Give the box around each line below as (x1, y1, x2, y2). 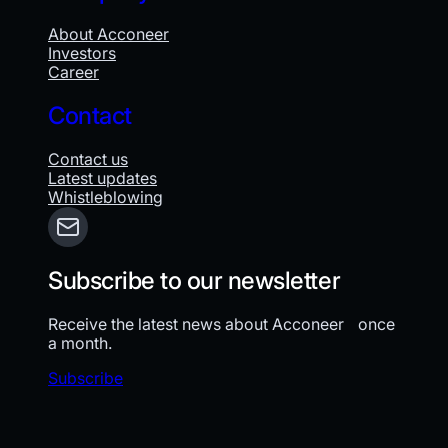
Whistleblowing (48, 186, 163, 207)
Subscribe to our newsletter (48, 265, 341, 295)
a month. (48, 332, 112, 353)
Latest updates (48, 167, 157, 188)
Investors (48, 43, 116, 64)
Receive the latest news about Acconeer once (48, 313, 395, 334)
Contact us (48, 148, 128, 169)
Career (48, 62, 99, 83)
